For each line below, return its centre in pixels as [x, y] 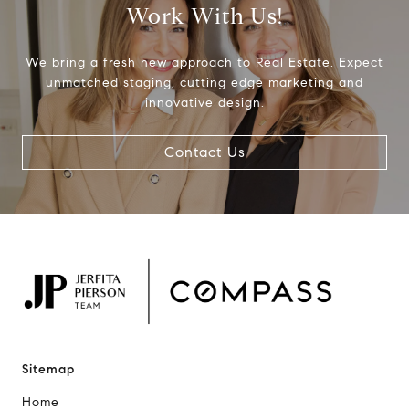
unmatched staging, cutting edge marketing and [204, 83]
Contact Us [204, 152]
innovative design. [204, 103]
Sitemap [48, 370]
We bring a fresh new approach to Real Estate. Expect [204, 63]
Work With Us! [204, 17]
